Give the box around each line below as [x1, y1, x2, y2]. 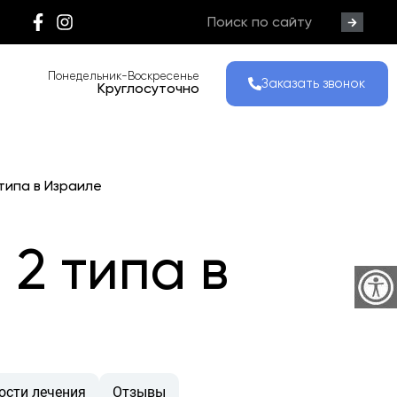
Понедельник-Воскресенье [48, 69, 200, 83]
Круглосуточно [97, 80, 200, 97]
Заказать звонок [261, 74, 366, 91]
